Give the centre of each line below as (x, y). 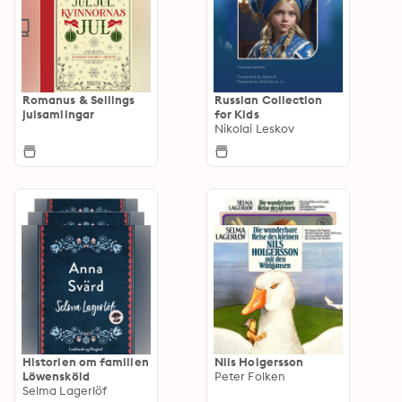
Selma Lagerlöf (65, 390)
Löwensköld (56, 376)
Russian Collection (269, 99)
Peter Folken (250, 376)
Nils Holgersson (259, 361)
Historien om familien (86, 361)
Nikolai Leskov (255, 128)
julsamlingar (58, 114)
